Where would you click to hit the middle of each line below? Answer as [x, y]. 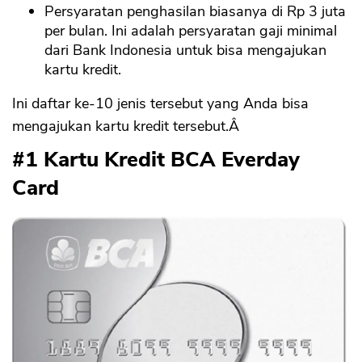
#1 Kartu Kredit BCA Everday [156, 160]
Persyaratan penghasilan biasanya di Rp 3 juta [195, 12]
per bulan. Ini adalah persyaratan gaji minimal [191, 31]
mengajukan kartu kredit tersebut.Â [128, 126]
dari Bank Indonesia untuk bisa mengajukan [185, 51]
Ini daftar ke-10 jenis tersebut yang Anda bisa [160, 104]
